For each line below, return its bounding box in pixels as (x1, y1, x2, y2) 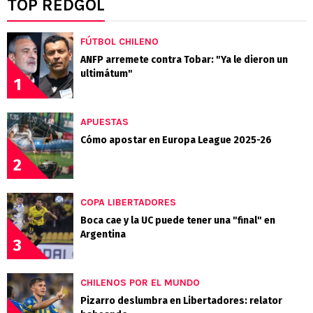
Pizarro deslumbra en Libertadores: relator (80, 295, 282, 307)
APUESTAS (80, 116, 129, 129)
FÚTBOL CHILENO (80, 36, 159, 48)
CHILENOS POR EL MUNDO (80, 277, 200, 289)
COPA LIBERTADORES (80, 196, 176, 209)
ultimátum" (80, 68, 133, 80)
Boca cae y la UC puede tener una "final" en (80, 214, 275, 227)
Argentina (80, 228, 126, 241)
